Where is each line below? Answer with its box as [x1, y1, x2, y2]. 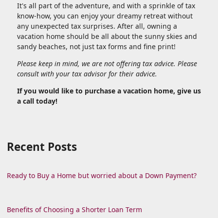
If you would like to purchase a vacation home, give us [17, 86, 201, 96]
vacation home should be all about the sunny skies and [17, 32, 197, 41]
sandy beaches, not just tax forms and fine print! [17, 42, 176, 52]
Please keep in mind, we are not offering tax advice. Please [17, 59, 197, 69]
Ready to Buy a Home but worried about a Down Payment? [7, 171, 197, 181]
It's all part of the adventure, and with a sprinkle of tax [17, 1, 195, 11]
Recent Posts [7, 139, 77, 155]
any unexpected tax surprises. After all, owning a [17, 21, 177, 31]
